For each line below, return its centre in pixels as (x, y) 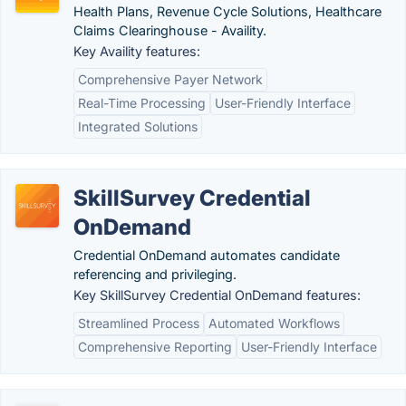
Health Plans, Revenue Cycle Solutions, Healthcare (227, 11)
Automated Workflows (274, 323)
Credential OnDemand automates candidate (207, 255)
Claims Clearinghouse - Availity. (170, 30)
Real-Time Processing (142, 103)
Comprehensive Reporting (155, 347)
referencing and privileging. (155, 274)
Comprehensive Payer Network (170, 79)
